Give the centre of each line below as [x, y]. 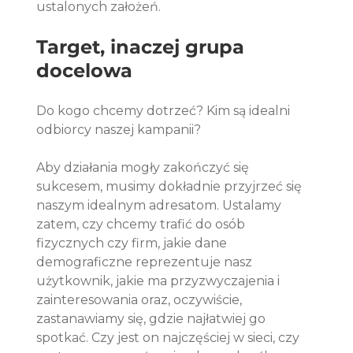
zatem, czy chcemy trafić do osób [143, 225]
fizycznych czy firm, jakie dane [134, 243]
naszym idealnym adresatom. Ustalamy [161, 206]
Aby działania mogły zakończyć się [145, 168]
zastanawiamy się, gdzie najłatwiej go [153, 319]
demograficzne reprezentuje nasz [146, 262]
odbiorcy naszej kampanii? [121, 130]
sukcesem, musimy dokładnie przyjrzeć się [171, 187]
